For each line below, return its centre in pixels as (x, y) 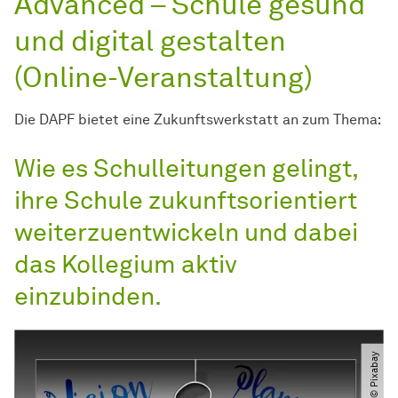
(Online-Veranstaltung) (163, 77)
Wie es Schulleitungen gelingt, (186, 168)
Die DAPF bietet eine (84, 120)
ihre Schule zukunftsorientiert (186, 200)
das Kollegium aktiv (126, 264)
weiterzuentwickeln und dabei (186, 232)
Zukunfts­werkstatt (216, 120)
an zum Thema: (330, 120)
